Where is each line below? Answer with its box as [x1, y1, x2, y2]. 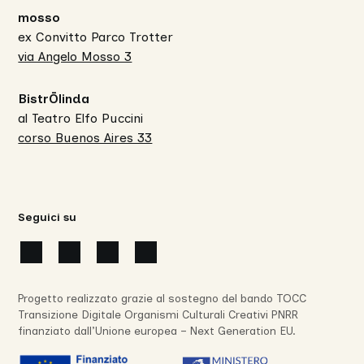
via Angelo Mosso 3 [18, 49, 132, 65]
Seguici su [18, 210, 77, 225]
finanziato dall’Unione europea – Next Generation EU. [18, 324, 297, 339]
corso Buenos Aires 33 [18, 130, 153, 146]
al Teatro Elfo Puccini [18, 110, 144, 127]
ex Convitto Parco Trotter [18, 29, 174, 45]
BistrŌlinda [18, 91, 90, 107]
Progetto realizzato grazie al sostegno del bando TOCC [18, 292, 307, 306]
